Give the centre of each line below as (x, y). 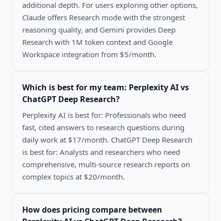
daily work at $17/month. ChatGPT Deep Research (107, 140)
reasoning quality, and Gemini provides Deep (99, 30)
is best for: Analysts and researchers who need (101, 152)
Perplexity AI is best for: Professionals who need (104, 115)
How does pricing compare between (92, 210)
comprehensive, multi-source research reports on (106, 165)
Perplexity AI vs (159, 88)
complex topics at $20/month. (74, 177)
